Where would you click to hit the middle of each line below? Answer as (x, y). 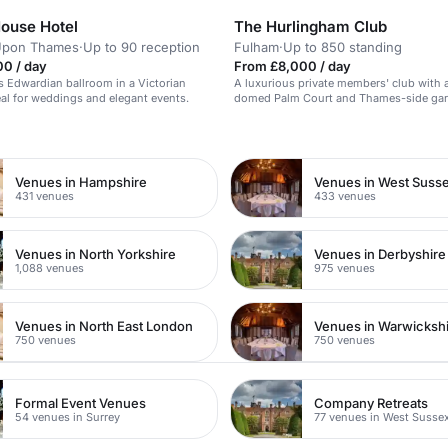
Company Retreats (371, 402)
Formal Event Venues (81, 402)
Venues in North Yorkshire (96, 253)
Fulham (256, 47)
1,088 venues (50, 267)
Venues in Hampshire (81, 181)
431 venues (45, 195)
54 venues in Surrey (68, 416)
